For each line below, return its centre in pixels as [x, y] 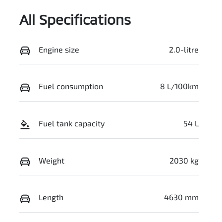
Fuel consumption [71, 86]
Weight [52, 160]
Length [51, 197]
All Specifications [75, 19]
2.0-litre [184, 49]
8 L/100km [179, 86]
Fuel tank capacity [72, 123]
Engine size [59, 49]
